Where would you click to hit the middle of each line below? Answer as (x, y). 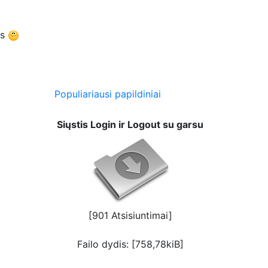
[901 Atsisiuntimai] (130, 215)
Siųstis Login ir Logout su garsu (130, 124)
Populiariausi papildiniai (107, 94)
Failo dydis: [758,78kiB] (130, 244)
